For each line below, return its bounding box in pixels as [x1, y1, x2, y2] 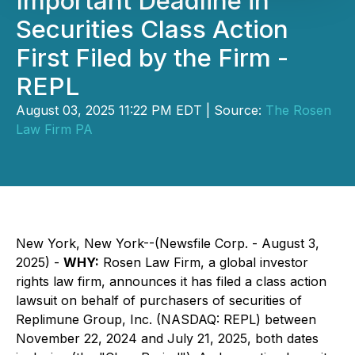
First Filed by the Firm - [16, 43, 288, 73]
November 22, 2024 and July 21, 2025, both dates [16, 330, 319, 346]
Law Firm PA [16, 121, 93, 137]
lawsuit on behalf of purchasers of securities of [16, 292, 302, 308]
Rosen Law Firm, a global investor [99, 254, 308, 270]
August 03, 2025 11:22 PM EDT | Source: [16, 102, 265, 118]
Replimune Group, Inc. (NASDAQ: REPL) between [16, 311, 316, 327]
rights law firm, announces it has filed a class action [16, 273, 326, 289]
